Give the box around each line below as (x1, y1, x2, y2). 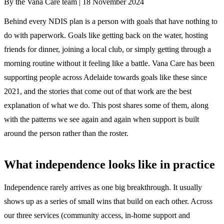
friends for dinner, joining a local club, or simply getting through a (4, 44, 211, 53)
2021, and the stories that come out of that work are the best (4, 86, 191, 95)
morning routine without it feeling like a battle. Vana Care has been (4, 58, 214, 67)
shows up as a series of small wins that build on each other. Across (4, 196, 212, 205)
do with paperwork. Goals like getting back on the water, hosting (4, 30, 208, 39)
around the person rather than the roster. (4, 128, 128, 137)
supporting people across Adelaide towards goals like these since (4, 72, 207, 81)
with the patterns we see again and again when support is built (4, 114, 199, 123)
